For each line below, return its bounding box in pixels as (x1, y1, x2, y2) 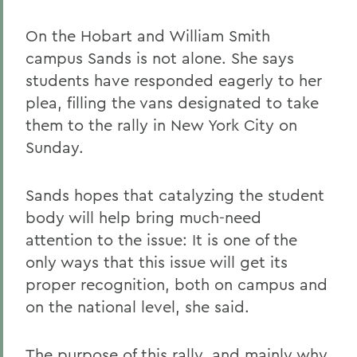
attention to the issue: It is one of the (25, 229, 297, 249)
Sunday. (25, 137, 84, 157)
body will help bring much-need (25, 207, 261, 227)
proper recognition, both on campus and (25, 274, 328, 294)
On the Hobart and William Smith (25, 25, 270, 45)
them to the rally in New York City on (25, 115, 297, 135)
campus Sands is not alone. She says (25, 48, 294, 68)
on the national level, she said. (25, 296, 249, 316)
